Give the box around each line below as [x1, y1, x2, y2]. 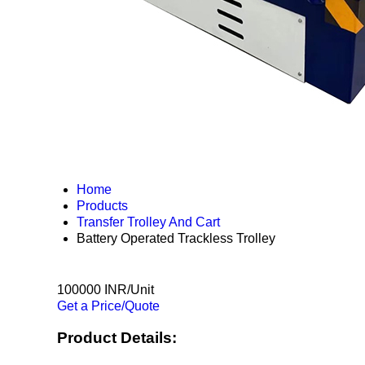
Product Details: [57, 328, 177, 346]
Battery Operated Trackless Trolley [77, 231, 275, 245]
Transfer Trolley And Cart [77, 215, 220, 229]
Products [77, 199, 128, 213]
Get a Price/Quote [57, 299, 160, 313]
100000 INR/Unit [57, 283, 154, 297]
